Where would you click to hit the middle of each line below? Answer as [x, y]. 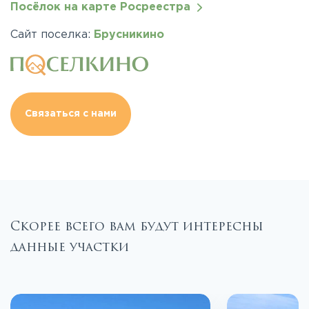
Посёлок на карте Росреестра [104, 7]
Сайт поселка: [52, 35]
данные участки [70, 247]
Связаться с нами [71, 114]
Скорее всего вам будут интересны [137, 227]
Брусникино [129, 35]
